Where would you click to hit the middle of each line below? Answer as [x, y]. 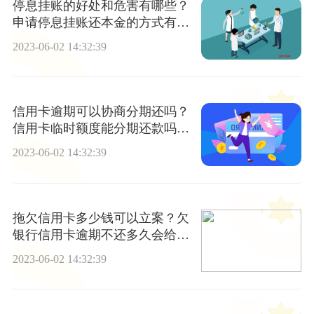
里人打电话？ [50, 251]
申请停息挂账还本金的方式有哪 [101, 22]
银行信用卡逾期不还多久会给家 [101, 234]
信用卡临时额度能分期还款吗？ [101, 129]
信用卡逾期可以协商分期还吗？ [101, 112]
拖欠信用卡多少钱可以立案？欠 [101, 218]
